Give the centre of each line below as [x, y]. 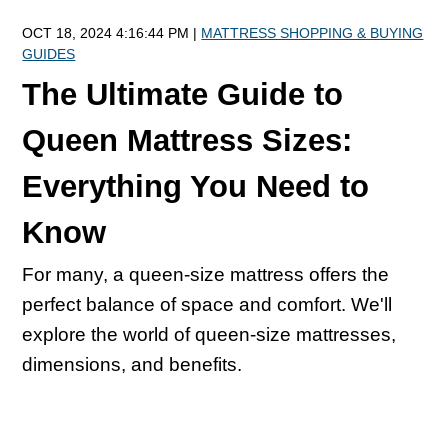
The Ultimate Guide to [183, 94]
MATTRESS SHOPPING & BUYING [312, 32]
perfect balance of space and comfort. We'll [207, 305]
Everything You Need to [196, 186]
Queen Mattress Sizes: [187, 140]
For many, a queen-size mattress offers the [206, 275]
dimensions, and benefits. [132, 365]
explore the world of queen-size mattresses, [209, 335]
